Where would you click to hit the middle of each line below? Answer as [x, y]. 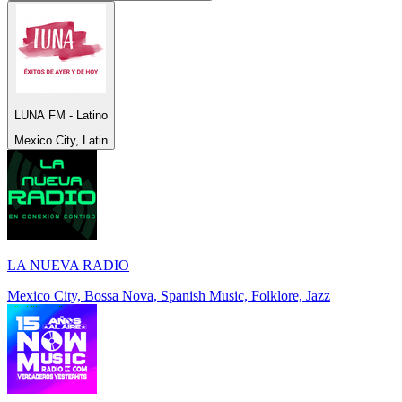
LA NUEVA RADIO [68, 265]
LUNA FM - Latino [61, 115]
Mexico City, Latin [61, 140]
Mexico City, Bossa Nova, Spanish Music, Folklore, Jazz [169, 295]
